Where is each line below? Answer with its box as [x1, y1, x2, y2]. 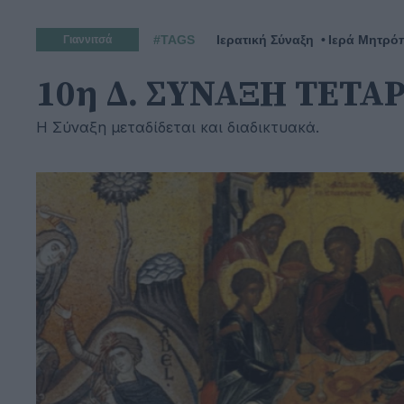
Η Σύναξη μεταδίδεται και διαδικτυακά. [36, 118, 319, 136]
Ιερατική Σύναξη [216, 32, 314, 47]
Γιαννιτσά [63, 33, 112, 46]
